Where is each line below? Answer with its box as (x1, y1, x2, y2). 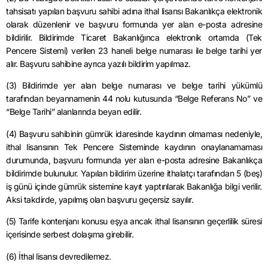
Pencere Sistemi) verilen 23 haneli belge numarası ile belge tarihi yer (6, 45, 262, 56)
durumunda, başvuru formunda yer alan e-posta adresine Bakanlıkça (6, 154, 262, 165)
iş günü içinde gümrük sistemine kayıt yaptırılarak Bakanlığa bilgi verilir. (6, 181, 262, 191)
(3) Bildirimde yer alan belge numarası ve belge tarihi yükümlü (6, 80, 262, 91)
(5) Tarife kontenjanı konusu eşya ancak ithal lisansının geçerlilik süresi (6, 216, 262, 227)
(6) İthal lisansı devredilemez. (6, 251, 111, 261)
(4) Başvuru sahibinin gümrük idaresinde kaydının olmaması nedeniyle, (6, 128, 262, 139)
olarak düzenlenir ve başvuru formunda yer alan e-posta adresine (6, 19, 262, 30)
